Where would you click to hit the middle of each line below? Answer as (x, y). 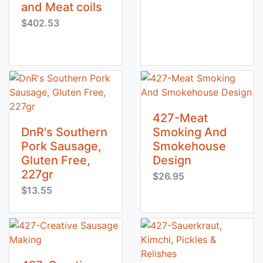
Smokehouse (189, 146)
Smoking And (190, 132)
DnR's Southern (64, 132)
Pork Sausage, (61, 146)
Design (172, 160)
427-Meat (180, 118)
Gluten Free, (56, 160)
